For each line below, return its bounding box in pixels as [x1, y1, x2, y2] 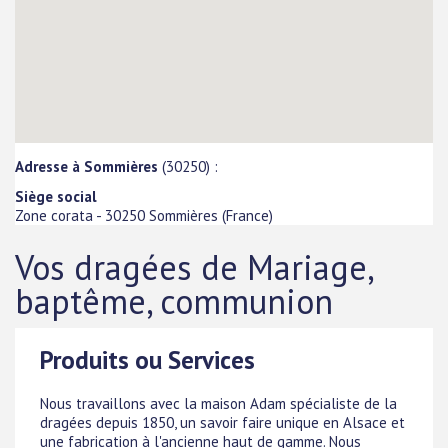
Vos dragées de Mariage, [15, 245, 372, 290]
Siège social [15, 186, 97, 206]
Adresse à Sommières [15, 156, 158, 176]
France [226, 205, 269, 225]
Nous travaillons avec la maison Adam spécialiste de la [40, 394, 397, 413]
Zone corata [15, 205, 93, 225]
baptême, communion [15, 279, 333, 324]
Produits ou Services [40, 344, 255, 377]
